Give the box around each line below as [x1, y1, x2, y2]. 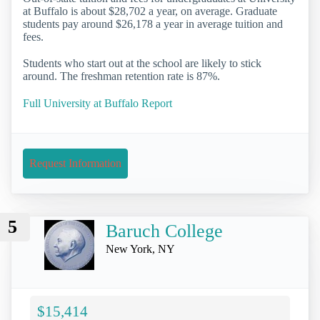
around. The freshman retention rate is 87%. [23, 70, 220, 83]
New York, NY [106, 242, 175, 255]
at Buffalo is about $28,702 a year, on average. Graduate [23, 5, 277, 18]
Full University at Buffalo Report [23, 96, 172, 109]
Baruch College [106, 220, 223, 241]
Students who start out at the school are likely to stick [23, 57, 261, 70]
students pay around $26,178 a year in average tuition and [23, 18, 283, 31]
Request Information [29, 156, 121, 169]
